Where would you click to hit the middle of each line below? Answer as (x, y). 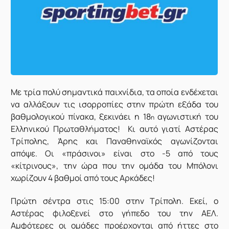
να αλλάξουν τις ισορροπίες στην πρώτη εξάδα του (114, 105)
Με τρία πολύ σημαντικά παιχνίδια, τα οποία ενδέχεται (114, 92)
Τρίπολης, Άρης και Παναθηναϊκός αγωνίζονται (114, 141)
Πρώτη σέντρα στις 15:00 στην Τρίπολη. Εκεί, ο (114, 201)
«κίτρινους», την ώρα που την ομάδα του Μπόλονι (114, 166)
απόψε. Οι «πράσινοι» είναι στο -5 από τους (114, 154)
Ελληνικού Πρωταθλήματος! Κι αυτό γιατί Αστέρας (114, 129)
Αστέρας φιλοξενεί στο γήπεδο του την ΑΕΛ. (114, 213)
